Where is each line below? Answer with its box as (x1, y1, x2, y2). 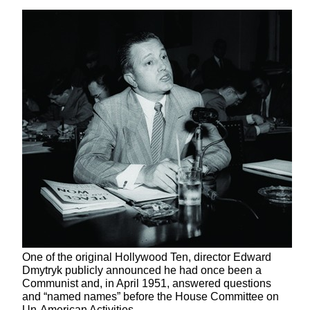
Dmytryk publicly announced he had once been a (22, 264, 262, 276)
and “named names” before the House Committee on (22, 290, 279, 302)
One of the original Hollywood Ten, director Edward (22, 250, 271, 263)
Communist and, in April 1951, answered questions (22, 277, 271, 289)
